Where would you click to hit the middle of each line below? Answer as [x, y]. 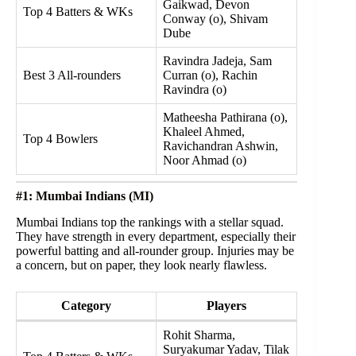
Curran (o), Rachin [210, 75]
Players [226, 305]
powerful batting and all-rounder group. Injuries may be [155, 250]
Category [86, 305]
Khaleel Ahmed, [204, 131]
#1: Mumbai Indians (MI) [85, 195]
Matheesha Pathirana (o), [225, 117]
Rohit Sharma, [199, 335]
